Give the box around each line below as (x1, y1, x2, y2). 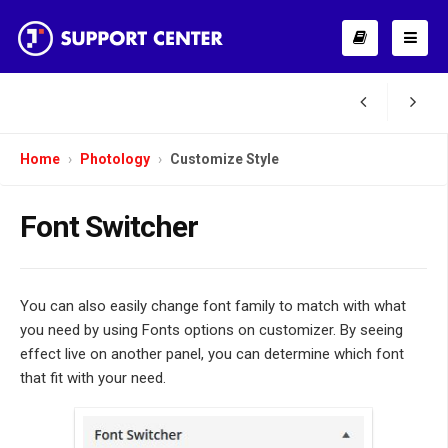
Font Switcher (20, 209, 198, 244)
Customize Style (170, 151, 279, 167)
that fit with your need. (20, 369, 166, 387)
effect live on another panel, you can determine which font (20, 345, 404, 363)
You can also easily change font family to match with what (20, 297, 406, 315)
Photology (80, 151, 150, 167)
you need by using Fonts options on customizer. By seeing (20, 321, 403, 339)
